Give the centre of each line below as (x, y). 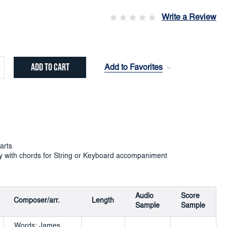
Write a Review (189, 18)
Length (103, 201)
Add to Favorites (134, 68)
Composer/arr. (36, 201)
